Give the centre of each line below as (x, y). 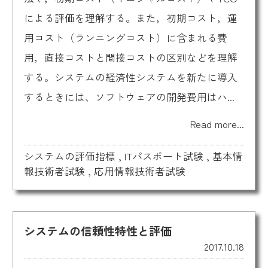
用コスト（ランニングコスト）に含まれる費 (125, 37)
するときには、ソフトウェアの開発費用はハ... (129, 97)
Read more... (217, 124)
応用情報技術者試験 (139, 171)
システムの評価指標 (69, 156)
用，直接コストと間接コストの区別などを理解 (130, 57)
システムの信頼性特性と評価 (98, 231)
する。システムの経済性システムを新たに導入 (130, 77)
